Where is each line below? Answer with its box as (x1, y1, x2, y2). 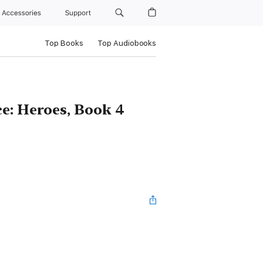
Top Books (44, 39, 83, 48)
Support (65, 9, 93, 17)
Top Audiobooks (97, 39, 156, 48)
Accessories (2, 9, 45, 17)
